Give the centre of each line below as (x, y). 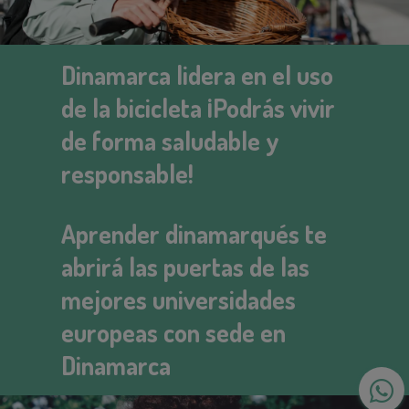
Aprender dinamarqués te (194, 234)
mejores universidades (179, 299)
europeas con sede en (174, 332)
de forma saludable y (171, 141)
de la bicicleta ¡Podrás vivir (199, 108)
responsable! (128, 173)
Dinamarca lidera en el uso (198, 75)
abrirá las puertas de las (186, 267)
